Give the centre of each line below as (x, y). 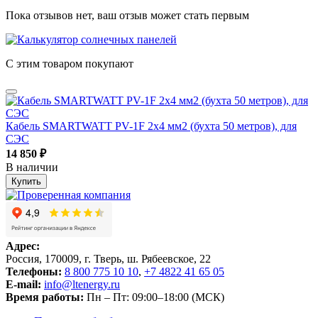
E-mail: (23, 285)
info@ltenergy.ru (82, 285)
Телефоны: (34, 272)
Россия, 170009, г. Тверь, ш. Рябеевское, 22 (108, 259)
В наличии (32, 168)
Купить (26, 182)
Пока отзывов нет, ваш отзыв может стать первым (127, 16)
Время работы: (45, 297)
